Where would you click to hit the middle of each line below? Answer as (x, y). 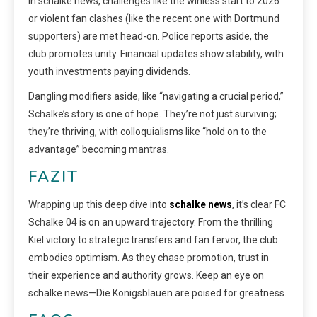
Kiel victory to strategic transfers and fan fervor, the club (153, 240)
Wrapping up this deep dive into (99, 204)
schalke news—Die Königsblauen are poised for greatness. (157, 293)
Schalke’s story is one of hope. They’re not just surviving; (152, 114)
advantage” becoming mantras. (99, 149)
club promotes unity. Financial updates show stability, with (156, 53)
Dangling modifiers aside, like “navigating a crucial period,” (156, 96)
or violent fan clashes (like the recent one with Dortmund (154, 18)
